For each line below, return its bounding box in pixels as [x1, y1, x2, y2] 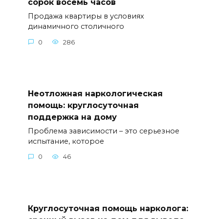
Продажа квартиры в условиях [27, 12, 144, 21]
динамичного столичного [27, 22, 124, 31]
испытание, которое [27, 136, 104, 146]
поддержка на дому [27, 112, 117, 122]
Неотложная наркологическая [27, 88, 163, 98]
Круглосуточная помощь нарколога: [27, 203, 188, 213]
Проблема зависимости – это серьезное [27, 126, 179, 135]
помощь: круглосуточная [27, 100, 139, 110]
